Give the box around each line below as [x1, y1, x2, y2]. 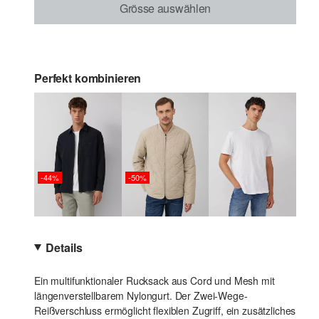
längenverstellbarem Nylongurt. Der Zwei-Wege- [34, 288, 248, 303]
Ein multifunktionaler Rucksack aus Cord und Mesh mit [34, 273, 275, 288]
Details [46, 239, 83, 256]
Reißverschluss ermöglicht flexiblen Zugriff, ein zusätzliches [34, 303, 296, 318]
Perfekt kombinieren [34, 70, 142, 86]
